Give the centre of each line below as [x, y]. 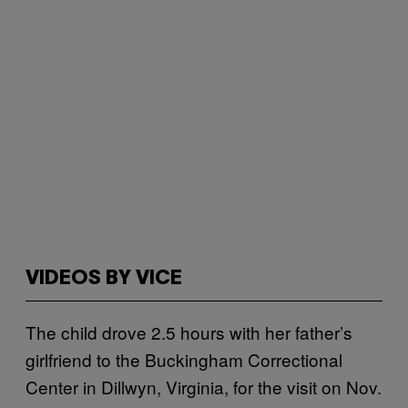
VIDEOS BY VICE [104, 279]
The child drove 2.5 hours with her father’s [189, 332]
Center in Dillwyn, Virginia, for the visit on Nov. [204, 387]
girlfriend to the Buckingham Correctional [184, 359]
